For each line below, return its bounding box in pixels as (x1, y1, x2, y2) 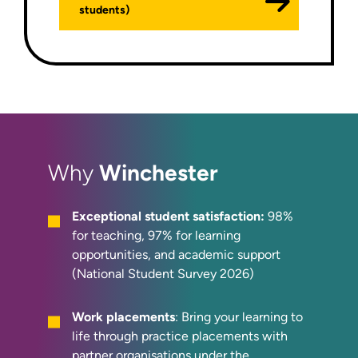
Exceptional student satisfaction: (72, 208, 268, 224)
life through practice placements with (72, 328, 288, 344)
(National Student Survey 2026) (72, 265, 254, 281)
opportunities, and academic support (72, 246, 280, 262)
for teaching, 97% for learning (72, 227, 241, 243)
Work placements (72, 308, 175, 324)
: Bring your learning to (175, 308, 303, 324)
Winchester (99, 159, 218, 186)
